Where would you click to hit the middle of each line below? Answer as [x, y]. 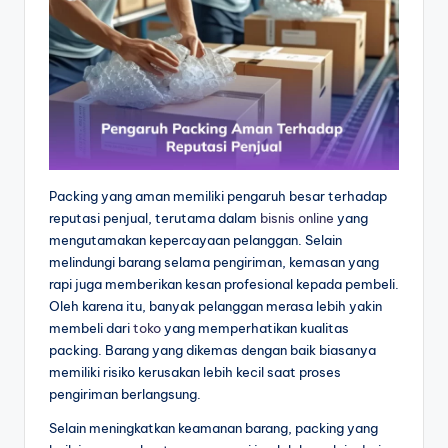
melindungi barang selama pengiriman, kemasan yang [214, 261]
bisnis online [297, 217]
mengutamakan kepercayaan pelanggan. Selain [195, 239]
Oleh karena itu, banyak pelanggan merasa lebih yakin [215, 305]
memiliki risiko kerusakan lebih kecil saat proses [195, 371]
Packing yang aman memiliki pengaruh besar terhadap [218, 195]
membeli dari [91, 327]
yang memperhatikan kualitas [255, 327]
